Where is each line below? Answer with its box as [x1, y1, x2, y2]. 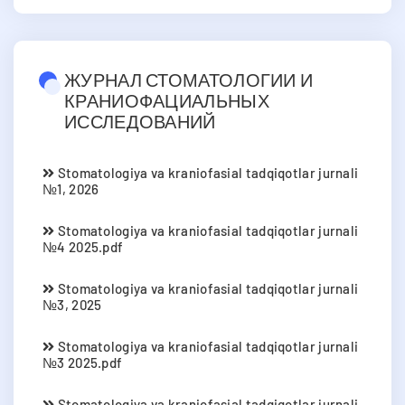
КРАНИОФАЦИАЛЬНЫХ [64, 89, 269, 112]
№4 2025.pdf [42, 239, 124, 256]
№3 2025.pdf [42, 354, 123, 372]
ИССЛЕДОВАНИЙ [64, 110, 216, 133]
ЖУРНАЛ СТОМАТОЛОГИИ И [64, 69, 314, 91]
